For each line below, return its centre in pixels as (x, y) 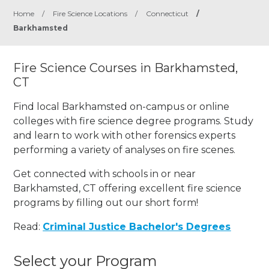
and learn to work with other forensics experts (125, 135)
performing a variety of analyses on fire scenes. (125, 150)
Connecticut (168, 14)
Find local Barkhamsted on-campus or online (122, 106)
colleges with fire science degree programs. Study (134, 121)
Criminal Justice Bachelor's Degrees (137, 226)
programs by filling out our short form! (106, 202)
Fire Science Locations (90, 14)
